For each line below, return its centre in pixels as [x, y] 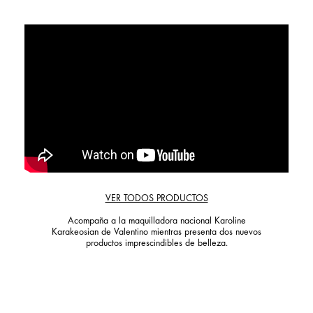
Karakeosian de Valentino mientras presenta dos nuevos [156, 233]
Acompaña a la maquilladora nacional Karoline [156, 222]
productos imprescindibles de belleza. [156, 244]
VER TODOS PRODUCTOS [156, 199]
